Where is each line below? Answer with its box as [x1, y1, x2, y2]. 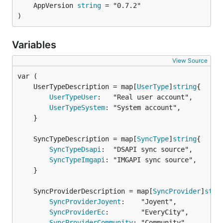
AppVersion [33, 1, 77, 9]
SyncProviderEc [49, 208, 105, 216]
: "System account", [105, 104, 181, 111]
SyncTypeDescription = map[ [33, 135, 137, 143]
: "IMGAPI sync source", [105, 156, 197, 164]
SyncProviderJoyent [49, 198, 121, 206]
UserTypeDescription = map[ [33, 83, 137, 91]
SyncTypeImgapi [49, 156, 105, 164]
